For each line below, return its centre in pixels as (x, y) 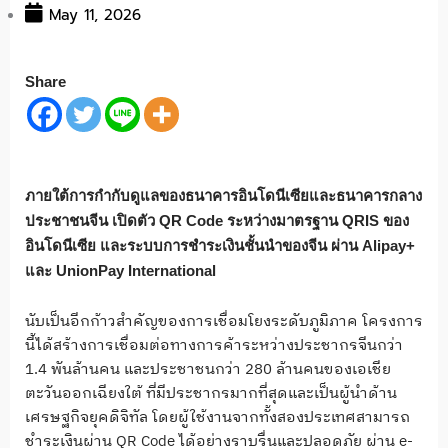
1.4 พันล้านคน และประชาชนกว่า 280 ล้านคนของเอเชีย (208, 370)
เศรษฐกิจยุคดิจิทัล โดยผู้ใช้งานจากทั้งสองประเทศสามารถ (217, 418)
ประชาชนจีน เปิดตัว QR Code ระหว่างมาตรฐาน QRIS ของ (217, 220)
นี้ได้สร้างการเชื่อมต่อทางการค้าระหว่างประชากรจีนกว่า (214, 346)
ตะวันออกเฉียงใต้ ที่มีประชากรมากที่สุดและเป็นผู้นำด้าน (211, 394)
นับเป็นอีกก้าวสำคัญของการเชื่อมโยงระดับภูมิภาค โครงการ (224, 322)
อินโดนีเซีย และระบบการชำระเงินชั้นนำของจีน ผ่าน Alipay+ (220, 245)
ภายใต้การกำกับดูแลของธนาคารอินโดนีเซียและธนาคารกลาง (223, 195)
